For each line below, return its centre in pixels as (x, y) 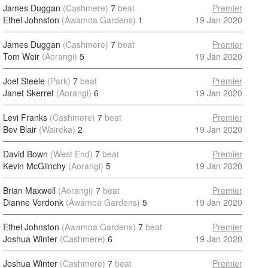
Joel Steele (24, 81)
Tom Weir (21, 56)
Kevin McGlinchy (34, 166)
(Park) (59, 81)
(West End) (71, 154)
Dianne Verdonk (33, 202)
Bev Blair (20, 129)
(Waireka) (57, 129)
